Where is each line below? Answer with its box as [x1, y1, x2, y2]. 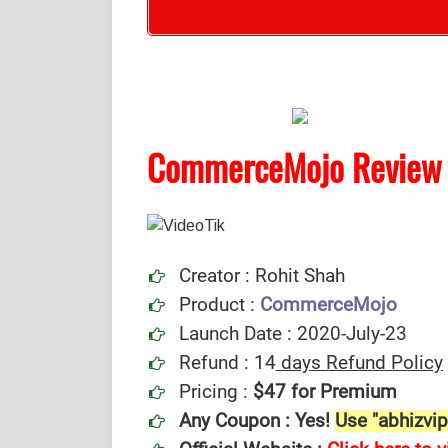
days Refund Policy [276, 352, 443, 374]
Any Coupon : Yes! [179, 410, 335, 432]
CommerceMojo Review [147, 142, 442, 193]
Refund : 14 [179, 352, 276, 374]
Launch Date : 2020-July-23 [179, 323, 407, 345]
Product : [179, 294, 255, 316]
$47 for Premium [253, 381, 397, 403]
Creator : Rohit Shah [179, 265, 345, 287]
